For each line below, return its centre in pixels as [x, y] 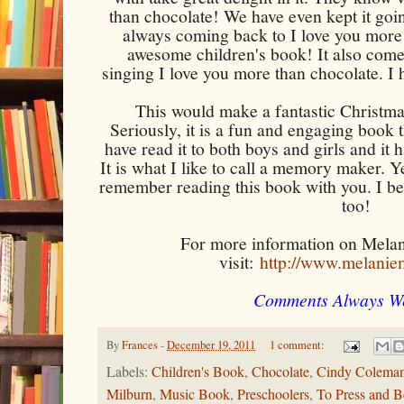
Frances [140, 344]
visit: [239, 262]
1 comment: [298, 344]
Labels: [129, 372]
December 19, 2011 [211, 344]
